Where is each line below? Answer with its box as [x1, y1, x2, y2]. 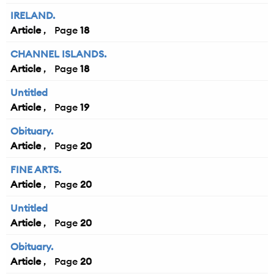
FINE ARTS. [10, 163, 61, 176]
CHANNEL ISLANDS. [10, 48, 106, 61]
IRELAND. [10, 9, 55, 22]
